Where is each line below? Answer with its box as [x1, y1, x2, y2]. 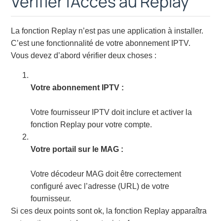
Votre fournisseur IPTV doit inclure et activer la [31, 108, 192, 116]
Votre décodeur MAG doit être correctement [31, 169, 182, 178]
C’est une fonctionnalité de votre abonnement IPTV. [11, 39, 191, 48]
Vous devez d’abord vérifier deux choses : [11, 51, 157, 60]
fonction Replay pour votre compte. [31, 120, 152, 129]
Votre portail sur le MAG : [31, 145, 124, 153]
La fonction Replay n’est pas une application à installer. [11, 27, 204, 36]
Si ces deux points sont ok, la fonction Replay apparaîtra [11, 206, 207, 215]
